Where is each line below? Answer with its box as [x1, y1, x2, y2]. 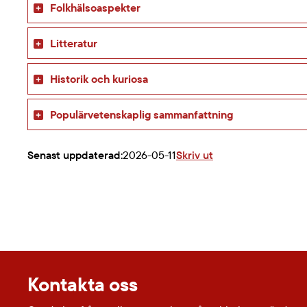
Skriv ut [176, 148, 213, 162]
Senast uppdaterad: [27, 148, 123, 162]
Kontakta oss [27, 272, 138, 297]
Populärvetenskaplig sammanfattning [50, 108, 233, 122]
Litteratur [50, 36, 97, 51]
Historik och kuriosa [50, 72, 148, 86]
